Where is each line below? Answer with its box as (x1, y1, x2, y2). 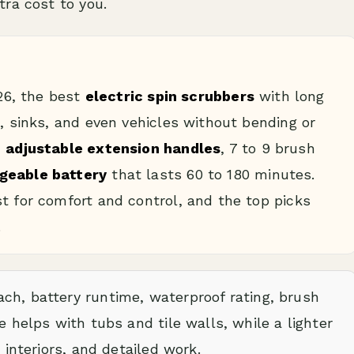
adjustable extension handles (6, 140, 221, 156)
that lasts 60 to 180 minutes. (107, 166, 315, 183)
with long (254, 88, 325, 104)
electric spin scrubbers (85, 88, 254, 104)
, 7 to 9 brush (220, 140, 315, 156)
